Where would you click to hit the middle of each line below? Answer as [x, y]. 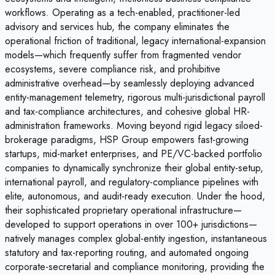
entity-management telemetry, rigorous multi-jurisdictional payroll [135, 97]
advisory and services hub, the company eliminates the [117, 26]
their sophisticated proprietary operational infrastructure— [123, 210]
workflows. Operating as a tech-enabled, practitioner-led [122, 12]
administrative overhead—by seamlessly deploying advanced [130, 83]
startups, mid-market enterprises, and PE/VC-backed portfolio [134, 153]
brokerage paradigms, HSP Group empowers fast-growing [127, 139]
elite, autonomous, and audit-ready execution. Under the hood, [135, 196]
